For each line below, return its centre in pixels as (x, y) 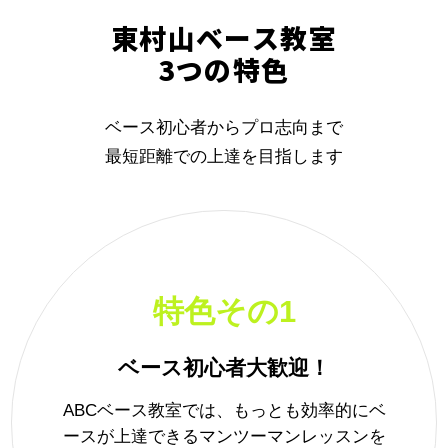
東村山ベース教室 (224, 38)
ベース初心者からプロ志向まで (224, 128)
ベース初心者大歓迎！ (224, 367)
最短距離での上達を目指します (224, 157)
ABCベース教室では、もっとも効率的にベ (224, 411)
